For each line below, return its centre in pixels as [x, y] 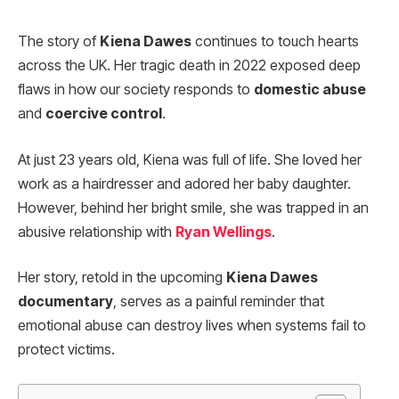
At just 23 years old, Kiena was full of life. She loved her [190, 159]
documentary [65, 302]
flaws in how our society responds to [136, 90]
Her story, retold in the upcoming [122, 278]
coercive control [104, 114]
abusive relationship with [97, 232]
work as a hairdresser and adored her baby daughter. [184, 183]
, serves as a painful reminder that [219, 302]
